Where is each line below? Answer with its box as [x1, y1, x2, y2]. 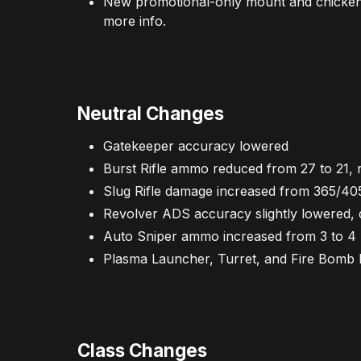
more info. [103, 13, 166, 30]
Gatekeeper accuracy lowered [103, 137, 288, 154]
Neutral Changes [77, 102, 224, 124]
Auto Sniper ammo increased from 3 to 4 [103, 227, 356, 244]
